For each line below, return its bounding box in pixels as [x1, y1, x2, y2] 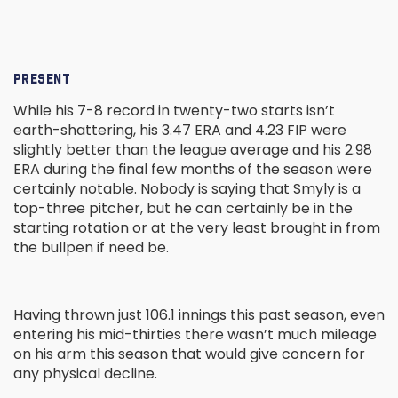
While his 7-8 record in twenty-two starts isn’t [13, 100, 335, 122]
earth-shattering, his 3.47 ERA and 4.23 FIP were [13, 120, 346, 141]
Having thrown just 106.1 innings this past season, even [13, 305, 385, 326]
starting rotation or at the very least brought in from [13, 218, 380, 239]
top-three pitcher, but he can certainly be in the [13, 198, 353, 219]
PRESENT [13, 71, 71, 87]
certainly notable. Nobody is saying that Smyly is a [13, 179, 361, 200]
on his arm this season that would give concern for [13, 344, 365, 365]
